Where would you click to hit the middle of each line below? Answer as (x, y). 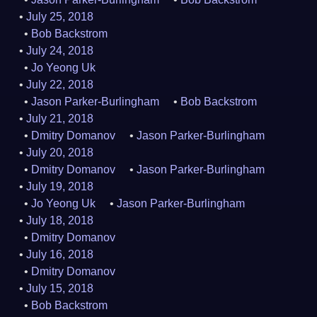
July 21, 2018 (60, 119)
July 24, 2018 (60, 51)
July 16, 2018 (60, 254)
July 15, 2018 (60, 288)
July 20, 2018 (60, 152)
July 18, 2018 (60, 220)
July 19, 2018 (60, 186)
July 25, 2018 (60, 17)
